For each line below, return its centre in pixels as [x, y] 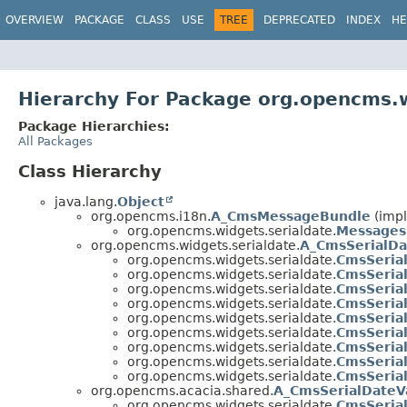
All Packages [55, 141]
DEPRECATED [299, 20]
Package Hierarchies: [94, 126]
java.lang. [86, 201]
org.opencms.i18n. [151, 216]
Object [141, 201]
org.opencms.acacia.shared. [182, 390]
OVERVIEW [35, 20]
